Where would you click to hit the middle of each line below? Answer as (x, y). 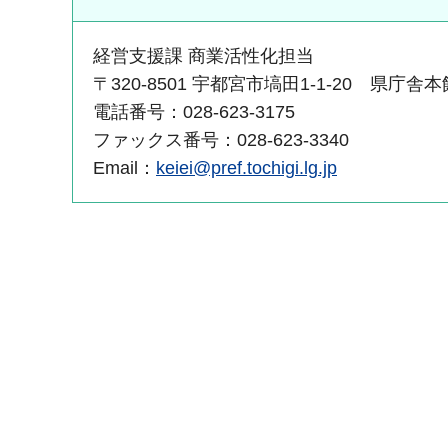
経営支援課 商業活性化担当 (203, 56)
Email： (124, 168)
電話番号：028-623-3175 (194, 112)
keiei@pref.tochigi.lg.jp (246, 168)
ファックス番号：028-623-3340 (221, 140)
